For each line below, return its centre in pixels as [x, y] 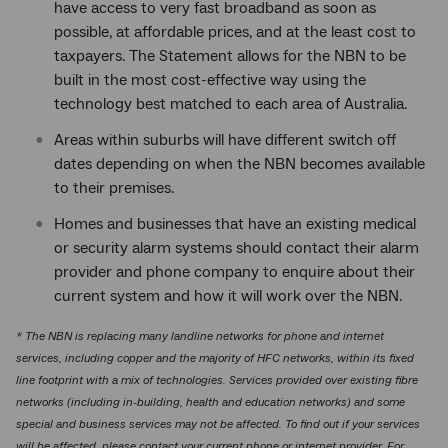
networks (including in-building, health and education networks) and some [210, 402]
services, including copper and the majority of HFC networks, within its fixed [215, 358]
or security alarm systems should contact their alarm [236, 248]
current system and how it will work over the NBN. [228, 296]
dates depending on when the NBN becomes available [239, 164]
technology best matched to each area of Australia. [230, 104]
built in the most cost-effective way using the [210, 80]
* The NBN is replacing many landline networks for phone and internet [200, 336]
